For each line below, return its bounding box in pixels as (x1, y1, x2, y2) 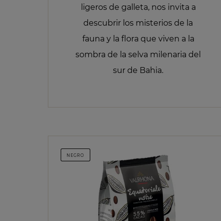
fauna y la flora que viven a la (82, 34, 194, 43)
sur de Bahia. (113, 65, 164, 75)
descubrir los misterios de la (83, 18, 193, 28)
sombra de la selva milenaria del (75, 49, 201, 59)
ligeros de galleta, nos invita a (80, 2, 196, 12)
